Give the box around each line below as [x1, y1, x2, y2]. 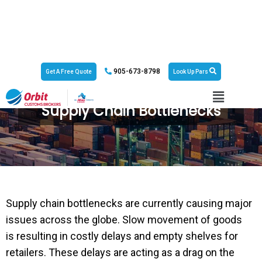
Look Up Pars [173, 68, 209, 75]
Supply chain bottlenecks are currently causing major [6, 197, 252, 209]
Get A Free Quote [46, 68, 92, 75]
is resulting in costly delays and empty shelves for [6, 230, 238, 242]
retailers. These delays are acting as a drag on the [6, 246, 235, 258]
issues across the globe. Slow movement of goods [6, 213, 242, 226]
